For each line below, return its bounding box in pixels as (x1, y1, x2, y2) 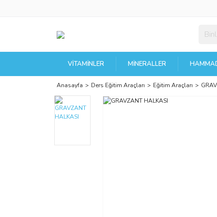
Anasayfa (57, 81, 83, 89)
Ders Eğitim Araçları (91, 81, 145, 89)
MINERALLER (128, 59, 167, 68)
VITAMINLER (68, 59, 105, 68)
